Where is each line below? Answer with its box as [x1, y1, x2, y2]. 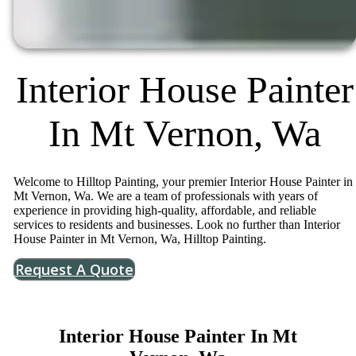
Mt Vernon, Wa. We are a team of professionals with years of [13, 188, 318, 203]
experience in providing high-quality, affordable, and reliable [13, 203, 316, 217]
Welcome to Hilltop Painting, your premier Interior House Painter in [13, 174, 353, 188]
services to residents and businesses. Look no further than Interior [13, 217, 340, 231]
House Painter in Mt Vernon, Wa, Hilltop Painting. [13, 231, 266, 246]
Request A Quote [14, 259, 133, 279]
